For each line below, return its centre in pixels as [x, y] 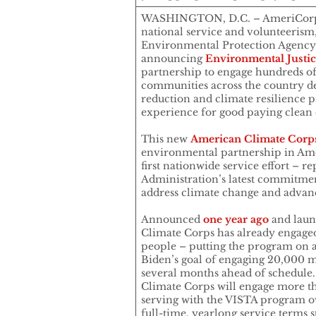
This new [166, 139]
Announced [172, 220]
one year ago [236, 220]
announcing [173, 59]
